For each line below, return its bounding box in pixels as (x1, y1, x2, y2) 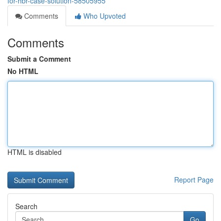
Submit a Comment (7, 54, 71, 64)
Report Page (174, 175, 214, 184)
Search (15, 201, 37, 211)
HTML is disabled (7, 147, 62, 157)
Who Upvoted (81, 11, 126, 21)
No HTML (7, 66, 38, 76)
